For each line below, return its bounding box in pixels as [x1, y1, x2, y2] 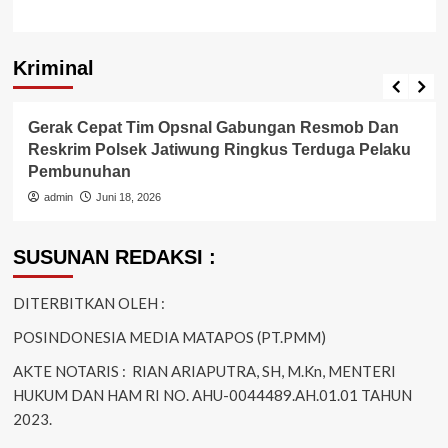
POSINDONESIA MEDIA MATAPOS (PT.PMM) [12, 327, 326, 346]
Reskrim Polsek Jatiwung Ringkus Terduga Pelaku [27, 140, 411, 158]
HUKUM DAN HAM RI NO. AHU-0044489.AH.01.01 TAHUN [12, 385, 412, 404]
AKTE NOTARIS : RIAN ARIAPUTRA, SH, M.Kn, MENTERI [12, 361, 396, 380]
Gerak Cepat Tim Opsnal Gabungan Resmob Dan [27, 118, 399, 136]
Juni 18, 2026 [95, 190, 161, 203]
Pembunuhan [27, 162, 131, 180]
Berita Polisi [33, 71, 97, 84]
